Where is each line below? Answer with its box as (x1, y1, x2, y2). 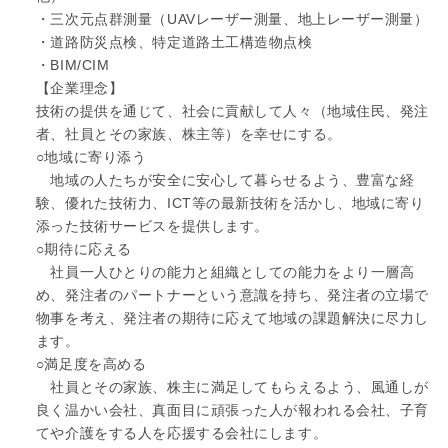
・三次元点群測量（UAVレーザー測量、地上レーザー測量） (35, 10, 429, 27)
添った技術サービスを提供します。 (35, 217, 269, 234)
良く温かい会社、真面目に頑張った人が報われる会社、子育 (35, 401, 430, 418)
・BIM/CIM (35, 56, 110, 73)
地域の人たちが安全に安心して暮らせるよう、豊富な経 (35, 171, 415, 188)
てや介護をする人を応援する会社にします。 (35, 424, 328, 441)
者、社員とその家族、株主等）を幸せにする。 (35, 125, 342, 142)
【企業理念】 (35, 79, 124, 96)
